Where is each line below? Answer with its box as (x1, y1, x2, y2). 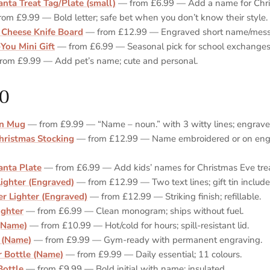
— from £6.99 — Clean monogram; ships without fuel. (24, 204, 243, 217)
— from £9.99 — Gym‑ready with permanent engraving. (31, 233, 262, 246)
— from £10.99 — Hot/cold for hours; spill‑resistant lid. (27, 219, 249, 231)
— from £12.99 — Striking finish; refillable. (87, 190, 261, 202)
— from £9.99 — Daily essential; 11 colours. (63, 248, 242, 260)
